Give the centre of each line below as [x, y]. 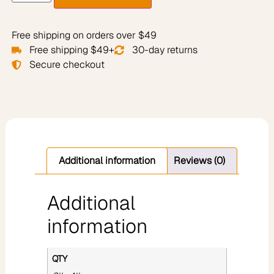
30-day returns [165, 50]
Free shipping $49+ [72, 50]
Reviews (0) [200, 160]
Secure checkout [67, 65]
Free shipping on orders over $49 [84, 35]
